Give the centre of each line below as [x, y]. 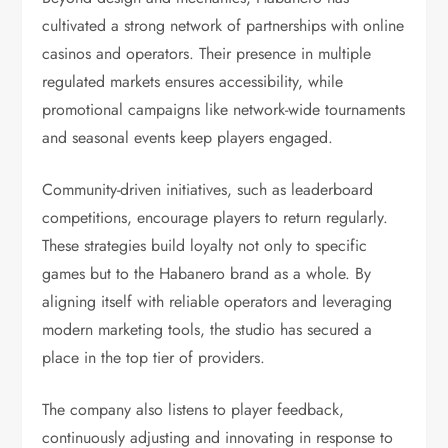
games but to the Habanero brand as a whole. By [207, 273]
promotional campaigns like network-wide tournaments [224, 109]
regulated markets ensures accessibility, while [193, 81]
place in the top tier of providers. [154, 357]
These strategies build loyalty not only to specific [205, 245]
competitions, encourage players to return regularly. [215, 217]
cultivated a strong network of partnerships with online [223, 25]
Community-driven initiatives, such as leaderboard [208, 189]
